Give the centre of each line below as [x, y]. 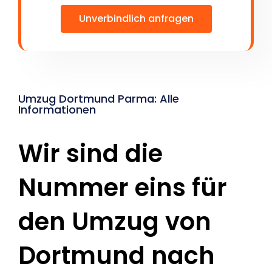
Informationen [57, 110]
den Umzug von [115, 222]
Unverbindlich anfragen [136, 19]
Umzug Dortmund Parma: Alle [99, 99]
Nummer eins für [123, 188]
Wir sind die [90, 154]
